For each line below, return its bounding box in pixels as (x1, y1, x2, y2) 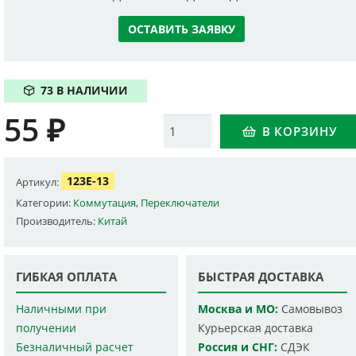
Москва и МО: (197, 301, 278, 316)
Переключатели (141, 195, 220, 210)
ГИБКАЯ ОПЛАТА (16, 268, 118, 284)
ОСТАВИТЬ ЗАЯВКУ (128, 21, 236, 37)
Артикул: (16, 174, 62, 189)
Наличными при (16, 301, 107, 316)
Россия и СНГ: (197, 339, 277, 354)
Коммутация (73, 195, 137, 210)
